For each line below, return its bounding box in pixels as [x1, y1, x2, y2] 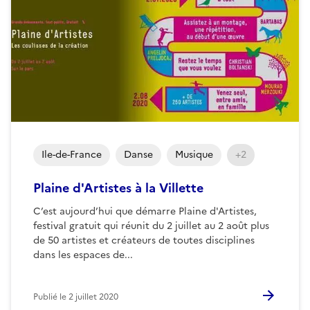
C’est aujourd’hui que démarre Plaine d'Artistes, [33, 203, 257, 219]
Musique [175, 147, 213, 162]
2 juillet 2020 [69, 290, 118, 303]
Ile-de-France [42, 147, 102, 162]
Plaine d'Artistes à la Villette [33, 178, 203, 197]
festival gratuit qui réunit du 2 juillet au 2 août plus [33, 218, 269, 233]
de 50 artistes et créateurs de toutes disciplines [33, 232, 255, 248]
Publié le [33, 290, 69, 303]
